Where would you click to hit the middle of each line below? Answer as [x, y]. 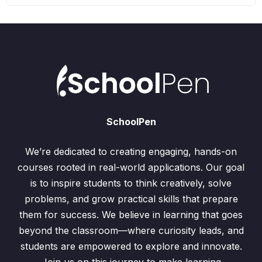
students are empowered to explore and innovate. [131, 246]
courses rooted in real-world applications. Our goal [131, 167]
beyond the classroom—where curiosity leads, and [131, 230]
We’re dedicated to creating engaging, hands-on [131, 151]
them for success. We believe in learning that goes [131, 215]
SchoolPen [131, 122]
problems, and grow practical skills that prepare [131, 199]
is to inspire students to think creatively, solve [131, 183]
